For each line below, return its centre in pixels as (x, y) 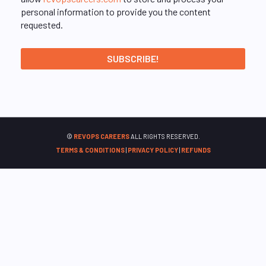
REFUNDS (196, 150)
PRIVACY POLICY (153, 150)
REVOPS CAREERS (101, 136)
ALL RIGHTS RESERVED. (164, 136)
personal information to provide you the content (116, 12)
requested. (42, 25)
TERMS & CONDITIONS (90, 150)
